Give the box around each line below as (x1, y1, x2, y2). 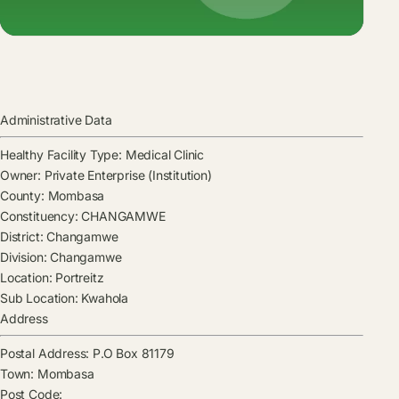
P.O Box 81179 (93, 346, 175, 362)
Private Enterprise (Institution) (40, 167, 212, 183)
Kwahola (77, 290, 129, 306)
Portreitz (52, 270, 104, 286)
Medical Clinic (121, 147, 205, 163)
